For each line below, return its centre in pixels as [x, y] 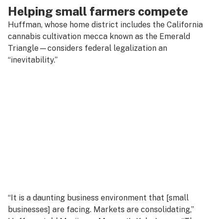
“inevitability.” [33, 60]
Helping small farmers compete [98, 11]
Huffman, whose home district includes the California [105, 25]
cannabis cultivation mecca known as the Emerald [99, 36]
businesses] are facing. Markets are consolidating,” [101, 209]
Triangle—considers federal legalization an [88, 48]
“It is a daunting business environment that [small [98, 198]
